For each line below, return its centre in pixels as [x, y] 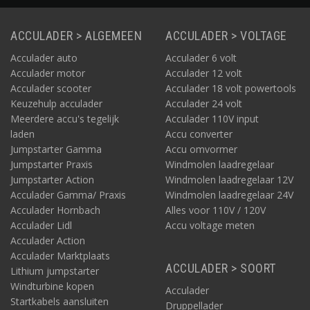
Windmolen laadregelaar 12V [229, 179]
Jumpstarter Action [52, 179]
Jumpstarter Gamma [56, 149]
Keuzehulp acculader [56, 103]
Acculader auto [44, 57]
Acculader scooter [51, 88]
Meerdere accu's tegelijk [65, 118]
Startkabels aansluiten [60, 301]
